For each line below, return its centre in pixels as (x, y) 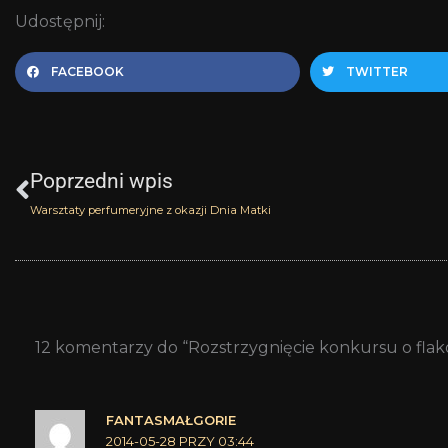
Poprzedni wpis (101, 180)
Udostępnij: (60, 21)
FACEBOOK (87, 71)
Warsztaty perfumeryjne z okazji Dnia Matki (150, 209)
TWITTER (377, 71)
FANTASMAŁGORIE (171, 419)
